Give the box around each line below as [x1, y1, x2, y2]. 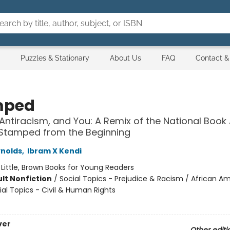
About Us [110, 54, 141, 62]
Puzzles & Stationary [21, 54, 89, 62]
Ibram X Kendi [27, 146, 82, 156]
